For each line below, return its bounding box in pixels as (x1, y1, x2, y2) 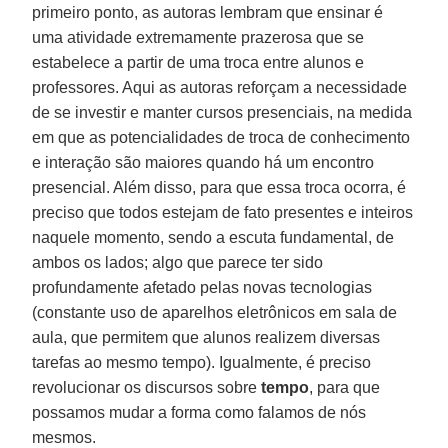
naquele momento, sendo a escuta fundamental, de (32, 228, 395, 246)
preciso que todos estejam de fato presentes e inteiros (32, 203, 414, 221)
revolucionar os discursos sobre (32, 378, 262, 396)
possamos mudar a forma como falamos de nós (32, 403, 367, 421)
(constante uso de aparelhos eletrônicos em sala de (32, 303, 398, 321)
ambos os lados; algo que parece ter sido (32, 253, 324, 271)
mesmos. (32, 428, 97, 446)
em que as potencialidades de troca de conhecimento (32, 128, 411, 146)
